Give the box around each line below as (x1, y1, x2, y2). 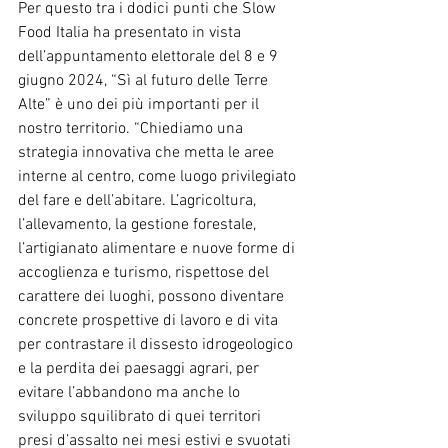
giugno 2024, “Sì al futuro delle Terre (18, 70, 272, 91)
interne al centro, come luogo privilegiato (18, 166, 300, 187)
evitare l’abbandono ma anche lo (18, 382, 244, 403)
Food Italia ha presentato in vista (18, 22, 245, 43)
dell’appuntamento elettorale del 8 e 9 (18, 46, 282, 67)
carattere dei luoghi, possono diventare (18, 286, 288, 307)
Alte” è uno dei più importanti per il (18, 94, 263, 115)
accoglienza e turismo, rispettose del (18, 262, 273, 283)
